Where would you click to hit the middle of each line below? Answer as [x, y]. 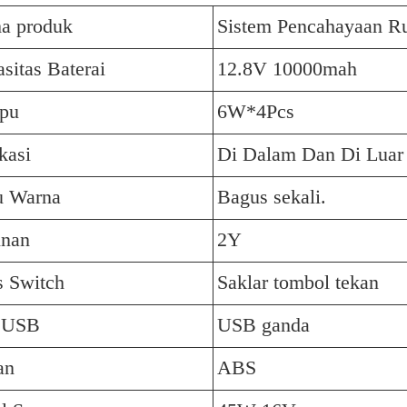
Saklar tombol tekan [298, 282]
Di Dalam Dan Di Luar [310, 154]
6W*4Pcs [256, 111]
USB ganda [263, 325]
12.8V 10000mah [287, 69]
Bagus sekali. [272, 197]
